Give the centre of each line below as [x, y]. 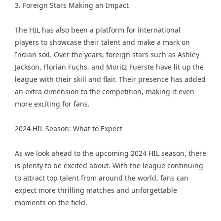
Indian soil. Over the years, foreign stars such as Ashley [107, 55]
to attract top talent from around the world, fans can [102, 178]
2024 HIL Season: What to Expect [69, 129]
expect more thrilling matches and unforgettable [96, 190]
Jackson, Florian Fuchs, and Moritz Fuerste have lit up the [109, 67]
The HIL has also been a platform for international [98, 30]
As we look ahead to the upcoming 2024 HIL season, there [110, 153]
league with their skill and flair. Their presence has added [110, 79]
